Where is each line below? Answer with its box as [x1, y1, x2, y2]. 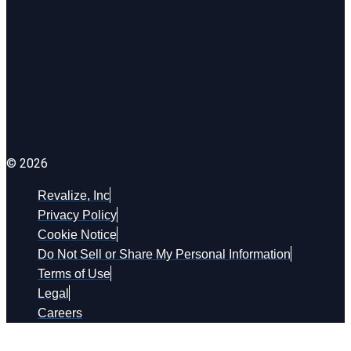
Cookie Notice [38, 227, 117, 241]
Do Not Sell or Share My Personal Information [38, 247, 291, 261]
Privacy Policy [38, 208, 117, 222]
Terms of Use [38, 266, 110, 280]
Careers [38, 306, 82, 320]
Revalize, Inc [38, 188, 110, 202]
